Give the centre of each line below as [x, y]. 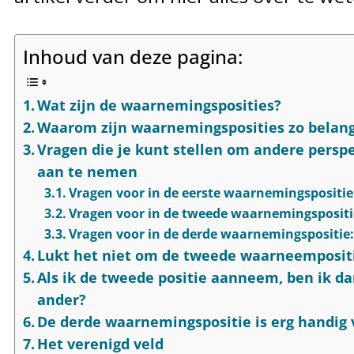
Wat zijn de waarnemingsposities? [160, 105]
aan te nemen [88, 171]
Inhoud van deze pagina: [132, 56]
